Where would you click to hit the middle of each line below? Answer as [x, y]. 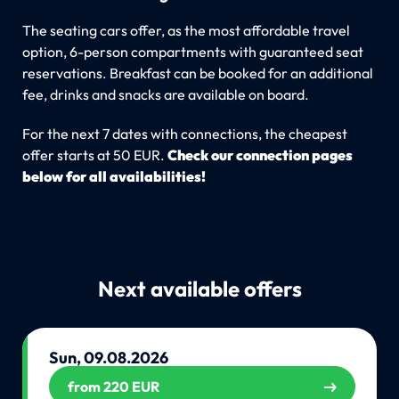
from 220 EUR [113, 386]
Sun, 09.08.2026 [108, 357]
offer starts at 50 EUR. [94, 155]
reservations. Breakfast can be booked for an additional [197, 73]
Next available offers [199, 288]
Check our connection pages [260, 155]
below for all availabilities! [114, 176]
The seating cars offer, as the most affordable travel [186, 30]
